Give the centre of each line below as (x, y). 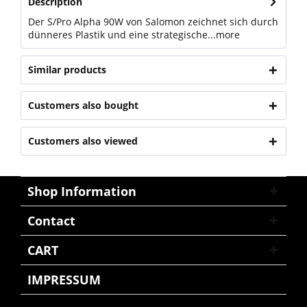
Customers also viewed (83, 141)
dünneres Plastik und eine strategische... (122, 35)
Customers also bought (83, 105)
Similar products (67, 70)
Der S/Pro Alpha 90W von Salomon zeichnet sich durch (153, 22)
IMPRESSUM (64, 280)
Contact (51, 221)
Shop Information (82, 191)
